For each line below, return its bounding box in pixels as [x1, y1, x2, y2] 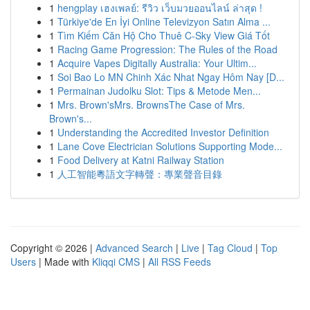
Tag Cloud [208, 241, 253, 255]
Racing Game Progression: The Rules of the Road [57, 42, 277, 56]
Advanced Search [95, 241, 173, 255]
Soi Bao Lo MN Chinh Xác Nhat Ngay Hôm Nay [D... [57, 70, 284, 84]
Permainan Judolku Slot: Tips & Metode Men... [57, 84, 261, 98]
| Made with [36, 255, 92, 268]
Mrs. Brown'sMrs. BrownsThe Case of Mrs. [57, 98, 245, 111]
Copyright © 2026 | [10, 241, 95, 255]
